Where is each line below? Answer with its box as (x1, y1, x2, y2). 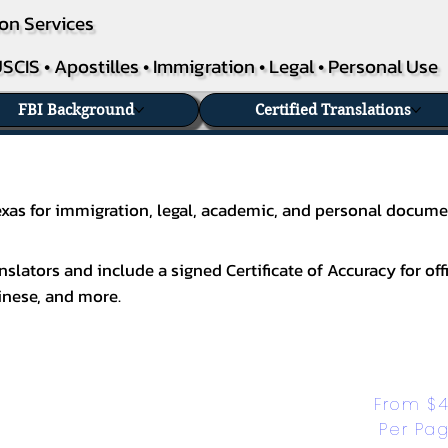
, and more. (37, 283, 122, 309)
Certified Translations (254, 101, 411, 120)
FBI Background (18, 101, 135, 120)
